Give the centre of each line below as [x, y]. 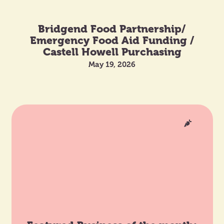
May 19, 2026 [112, 64]
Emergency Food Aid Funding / [112, 40]
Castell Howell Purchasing [112, 51]
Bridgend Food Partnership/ [112, 28]
